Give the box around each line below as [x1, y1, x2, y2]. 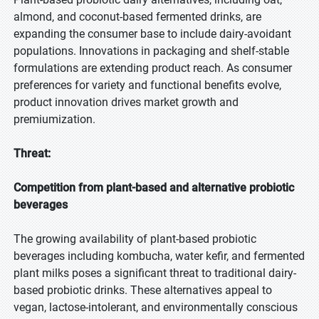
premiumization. [14, 113, 95, 126]
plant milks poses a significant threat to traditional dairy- [14, 266, 296, 280]
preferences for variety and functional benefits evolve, [14, 78, 281, 92]
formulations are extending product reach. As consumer [14, 61, 292, 75]
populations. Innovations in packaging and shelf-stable [14, 44, 289, 58]
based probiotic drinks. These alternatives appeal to [14, 283, 272, 297]
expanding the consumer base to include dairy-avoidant [14, 27, 291, 41]
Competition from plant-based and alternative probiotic [14, 181, 294, 194]
